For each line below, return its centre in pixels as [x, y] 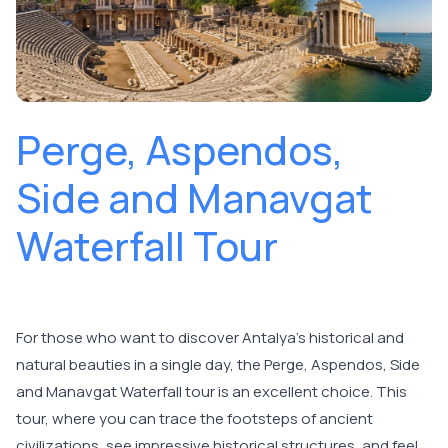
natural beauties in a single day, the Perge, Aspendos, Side [218, 365]
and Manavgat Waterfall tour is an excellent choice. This [211, 392]
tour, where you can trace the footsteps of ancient [194, 419]
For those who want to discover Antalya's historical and [210, 338]
